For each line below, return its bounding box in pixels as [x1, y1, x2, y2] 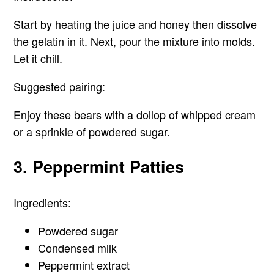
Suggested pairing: [13, 78, 106, 94]
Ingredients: [13, 194, 72, 210]
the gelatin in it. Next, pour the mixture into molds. [13, 32, 256, 49]
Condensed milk [38, 239, 117, 256]
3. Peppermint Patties [13, 155, 185, 179]
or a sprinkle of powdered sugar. [13, 123, 171, 139]
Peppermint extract [38, 256, 130, 273]
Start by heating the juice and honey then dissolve [13, 15, 257, 32]
